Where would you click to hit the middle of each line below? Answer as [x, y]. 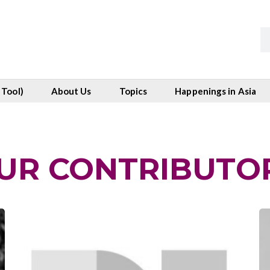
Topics [133, 91]
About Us [71, 91]
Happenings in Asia [216, 91]
